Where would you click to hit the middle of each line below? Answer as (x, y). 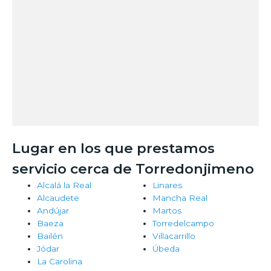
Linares (167, 185)
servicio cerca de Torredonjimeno (133, 169)
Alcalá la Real (64, 185)
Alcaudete (58, 198)
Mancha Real (180, 198)
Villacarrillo (174, 236)
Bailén (50, 236)
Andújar (53, 211)
